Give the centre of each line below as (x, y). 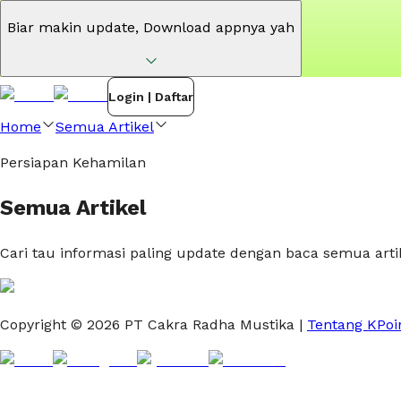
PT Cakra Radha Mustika (207, 324)
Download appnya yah (219, 27)
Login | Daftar (151, 97)
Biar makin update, (73, 27)
